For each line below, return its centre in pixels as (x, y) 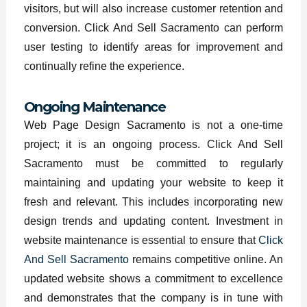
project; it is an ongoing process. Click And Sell (153, 144)
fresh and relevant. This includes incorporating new (153, 201)
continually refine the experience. (104, 66)
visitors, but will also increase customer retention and (153, 8)
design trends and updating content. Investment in (153, 221)
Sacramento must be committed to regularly (153, 163)
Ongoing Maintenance (95, 107)
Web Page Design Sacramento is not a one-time (153, 125)
